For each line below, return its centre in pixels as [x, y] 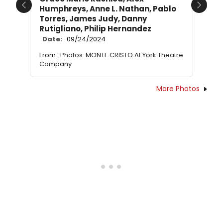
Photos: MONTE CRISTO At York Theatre [122, 55]
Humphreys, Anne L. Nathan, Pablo [108, 8]
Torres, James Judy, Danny [93, 18]
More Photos [178, 88]
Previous [40, 10]
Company [56, 64]
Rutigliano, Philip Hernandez [95, 28]
